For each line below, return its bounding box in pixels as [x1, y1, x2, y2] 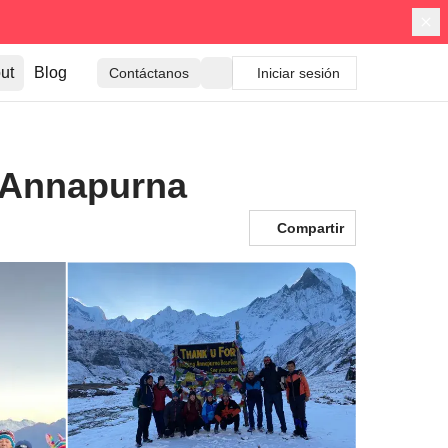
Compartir [277, 220, 344, 236]
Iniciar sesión [257, 65, 340, 81]
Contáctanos [109, 65, 189, 81]
